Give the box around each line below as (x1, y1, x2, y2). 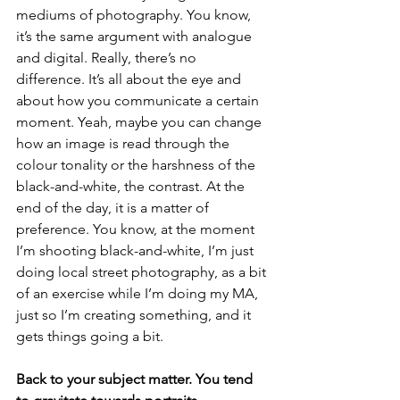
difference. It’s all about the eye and (16, 71, 245, 87)
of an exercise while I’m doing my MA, (16, 285, 262, 302)
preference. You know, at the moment (16, 221, 258, 237)
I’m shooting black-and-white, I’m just (16, 242, 257, 259)
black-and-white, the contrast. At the (16, 178, 248, 195)
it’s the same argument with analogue (16, 28, 255, 45)
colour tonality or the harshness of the (16, 156, 259, 173)
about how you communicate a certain (16, 92, 262, 109)
